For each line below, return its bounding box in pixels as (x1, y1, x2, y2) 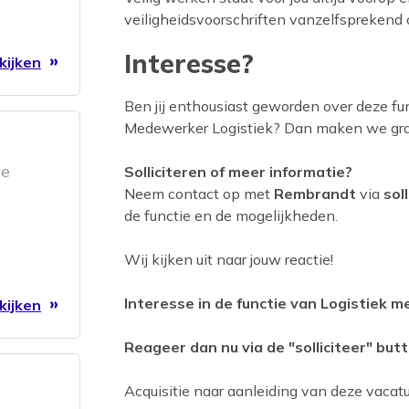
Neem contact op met (124, 184, 274, 204)
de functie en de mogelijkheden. (124, 206, 338, 225)
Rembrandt (274, 184, 356, 204)
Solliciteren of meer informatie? (124, 163, 352, 182)
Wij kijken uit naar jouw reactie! (124, 250, 333, 269)
